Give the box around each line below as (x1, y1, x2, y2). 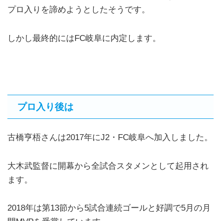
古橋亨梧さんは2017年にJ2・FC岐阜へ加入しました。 (7, 132, 213, 142)
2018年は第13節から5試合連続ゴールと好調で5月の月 (7, 203, 211, 213)
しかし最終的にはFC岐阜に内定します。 (7, 33, 161, 43)
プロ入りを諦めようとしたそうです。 (7, 4, 150, 14)
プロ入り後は (17, 102, 74, 112)
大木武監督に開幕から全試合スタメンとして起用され (7, 161, 209, 171)
